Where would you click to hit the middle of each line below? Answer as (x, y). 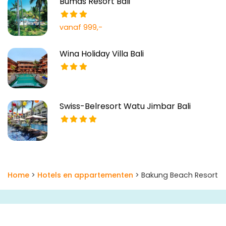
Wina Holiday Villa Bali (102, 54)
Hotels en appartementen (85, 175)
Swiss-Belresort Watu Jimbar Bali (125, 106)
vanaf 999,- (81, 27)
